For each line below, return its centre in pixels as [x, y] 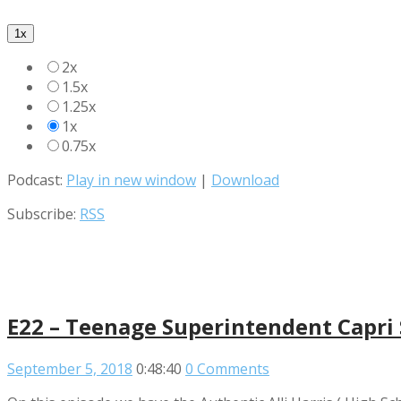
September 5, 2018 [70, 368]
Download [245, 179]
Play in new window [131, 179]
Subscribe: [43, 213]
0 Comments [227, 368]
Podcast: [37, 179]
